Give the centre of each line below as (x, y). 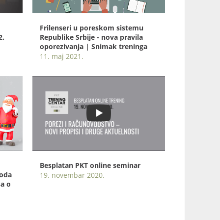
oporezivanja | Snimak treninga (94, 47)
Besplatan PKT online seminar (90, 165)
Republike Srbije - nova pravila (91, 37)
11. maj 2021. (62, 56)
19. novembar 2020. (72, 175)
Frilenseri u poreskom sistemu (92, 28)
